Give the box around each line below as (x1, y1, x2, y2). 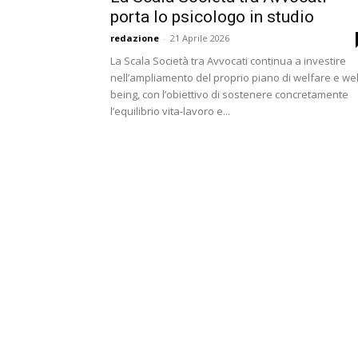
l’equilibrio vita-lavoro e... (110, 104, 230, 118)
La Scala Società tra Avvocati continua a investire (110, 54, 346, 68)
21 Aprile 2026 (170, 32, 229, 44)
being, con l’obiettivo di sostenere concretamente (110, 87, 348, 101)
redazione (110, 32, 159, 44)
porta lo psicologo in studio (110, 7, 314, 26)
